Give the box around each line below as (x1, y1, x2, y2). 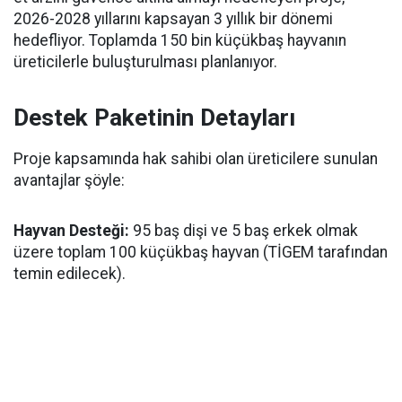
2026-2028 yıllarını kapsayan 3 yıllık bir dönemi (13, 9, 333, 28)
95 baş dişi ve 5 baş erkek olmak (129, 221, 358, 240)
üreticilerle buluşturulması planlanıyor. (13, 52, 277, 71)
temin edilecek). (13, 264, 126, 283)
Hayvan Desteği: (13, 221, 129, 240)
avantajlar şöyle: (13, 170, 125, 189)
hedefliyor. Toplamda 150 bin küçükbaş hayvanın (13, 31, 346, 49)
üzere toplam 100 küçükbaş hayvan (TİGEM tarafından (13, 242, 388, 261)
